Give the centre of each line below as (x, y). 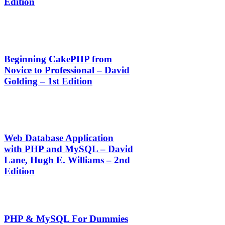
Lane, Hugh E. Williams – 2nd (67, 160)
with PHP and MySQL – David (69, 149)
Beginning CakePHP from (58, 59)
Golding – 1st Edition (48, 81)
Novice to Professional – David (67, 70)
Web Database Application (59, 138)
